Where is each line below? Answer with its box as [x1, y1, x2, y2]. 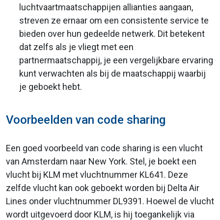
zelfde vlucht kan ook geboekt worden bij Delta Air [6, 183, 199, 193]
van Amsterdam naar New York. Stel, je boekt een [6, 156, 196, 167]
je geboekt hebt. [19, 82, 82, 92]
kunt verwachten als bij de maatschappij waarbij [19, 68, 206, 79]
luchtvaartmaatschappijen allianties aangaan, [19, 2, 193, 13]
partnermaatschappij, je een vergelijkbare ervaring [19, 55, 213, 66]
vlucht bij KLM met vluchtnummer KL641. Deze [6, 169, 188, 180]
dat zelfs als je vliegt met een [19, 42, 134, 53]
